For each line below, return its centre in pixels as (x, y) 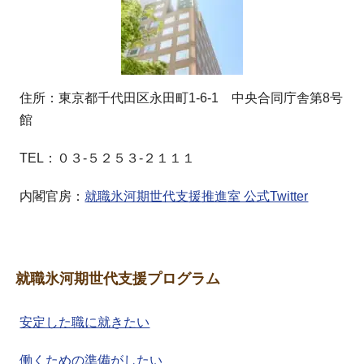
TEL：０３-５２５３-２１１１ (108, 158)
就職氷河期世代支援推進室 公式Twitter (197, 196)
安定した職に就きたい (85, 322)
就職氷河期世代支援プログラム (118, 278)
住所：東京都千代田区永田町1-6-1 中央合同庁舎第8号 (182, 97)
